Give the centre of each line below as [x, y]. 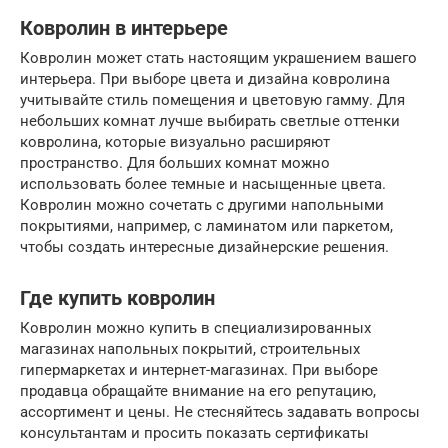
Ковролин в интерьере [124, 28]
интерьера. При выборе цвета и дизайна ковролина [205, 79]
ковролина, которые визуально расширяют [175, 142]
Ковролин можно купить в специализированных [195, 328]
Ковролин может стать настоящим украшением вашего [218, 58]
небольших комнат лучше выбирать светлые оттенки [210, 121]
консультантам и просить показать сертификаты [194, 433]
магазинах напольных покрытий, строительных [190, 349]
